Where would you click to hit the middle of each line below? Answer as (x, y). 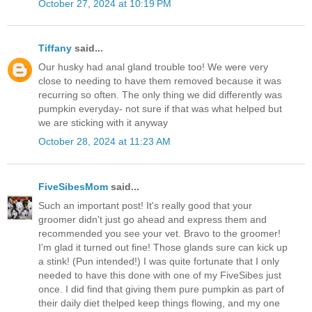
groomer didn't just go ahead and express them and (153, 219)
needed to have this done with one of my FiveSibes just (160, 275)
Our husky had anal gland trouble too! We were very (153, 67)
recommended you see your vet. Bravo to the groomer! (159, 233)
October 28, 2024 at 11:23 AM (104, 142)
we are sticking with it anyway (103, 123)
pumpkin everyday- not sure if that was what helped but (160, 109)
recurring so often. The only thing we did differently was (160, 95)
